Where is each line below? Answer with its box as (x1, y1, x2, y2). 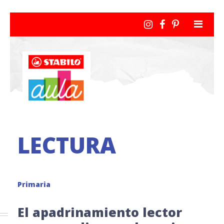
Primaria (17, 179, 50, 189)
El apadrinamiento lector (17, 203, 182, 220)
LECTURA (17, 130, 116, 160)
